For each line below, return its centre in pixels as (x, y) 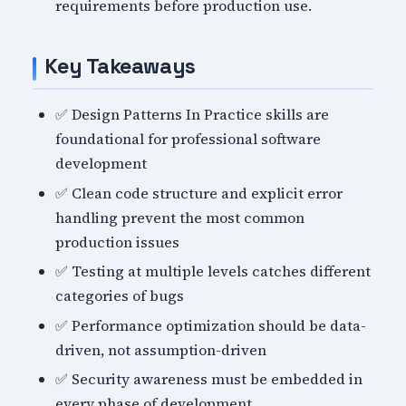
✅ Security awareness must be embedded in (209, 379)
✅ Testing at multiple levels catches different (213, 271)
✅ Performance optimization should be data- (211, 325)
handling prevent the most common (180, 217)
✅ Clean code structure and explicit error (199, 193)
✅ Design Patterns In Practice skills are (193, 114)
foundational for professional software (188, 138)
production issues (118, 242)
